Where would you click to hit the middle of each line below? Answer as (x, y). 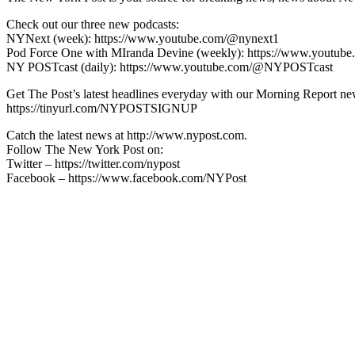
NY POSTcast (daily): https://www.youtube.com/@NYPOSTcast (170, 67)
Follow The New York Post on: (85, 149)
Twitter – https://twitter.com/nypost (93, 163)
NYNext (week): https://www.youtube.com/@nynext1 (143, 38)
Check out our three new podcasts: (93, 24)
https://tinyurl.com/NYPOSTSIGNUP (102, 108)
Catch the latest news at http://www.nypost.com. (127, 135)
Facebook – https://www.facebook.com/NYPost (126, 177)
